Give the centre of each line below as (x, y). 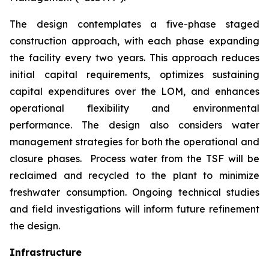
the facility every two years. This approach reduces (134, 57)
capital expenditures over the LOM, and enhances (134, 91)
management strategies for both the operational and (134, 141)
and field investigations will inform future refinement (134, 209)
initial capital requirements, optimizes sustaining (134, 74)
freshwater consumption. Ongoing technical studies (134, 192)
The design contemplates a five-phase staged (134, 24)
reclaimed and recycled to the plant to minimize (134, 175)
